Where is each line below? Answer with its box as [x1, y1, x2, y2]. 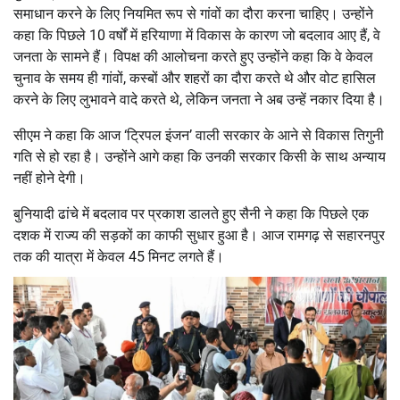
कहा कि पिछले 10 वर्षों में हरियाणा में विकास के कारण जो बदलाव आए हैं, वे [13, 26, 380, 44]
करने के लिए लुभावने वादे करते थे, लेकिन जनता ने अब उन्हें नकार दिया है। [13, 90, 385, 108]
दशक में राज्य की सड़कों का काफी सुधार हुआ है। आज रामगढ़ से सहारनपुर [13, 226, 385, 244]
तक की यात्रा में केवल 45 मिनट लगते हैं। [13, 247, 224, 265]
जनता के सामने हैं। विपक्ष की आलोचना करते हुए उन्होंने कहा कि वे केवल [13, 47, 373, 65]
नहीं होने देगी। [13, 169, 86, 187]
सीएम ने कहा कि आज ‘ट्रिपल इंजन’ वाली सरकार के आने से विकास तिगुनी [13, 126, 384, 144]
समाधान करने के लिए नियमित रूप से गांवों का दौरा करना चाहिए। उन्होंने [13, 4, 373, 22]
